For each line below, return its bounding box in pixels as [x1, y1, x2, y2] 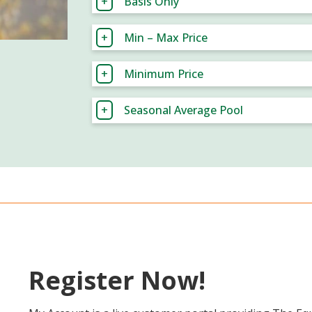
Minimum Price [124, 66, 204, 82]
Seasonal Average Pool [124, 102, 244, 118]
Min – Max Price [124, 30, 208, 46]
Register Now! [28, 263, 205, 298]
